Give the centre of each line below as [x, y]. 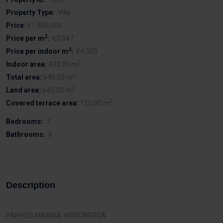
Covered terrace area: [42, 103]
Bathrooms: [26, 134]
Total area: [24, 77]
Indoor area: [26, 64]
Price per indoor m [37, 51]
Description [31, 185]
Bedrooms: [25, 121]
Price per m [25, 38]
